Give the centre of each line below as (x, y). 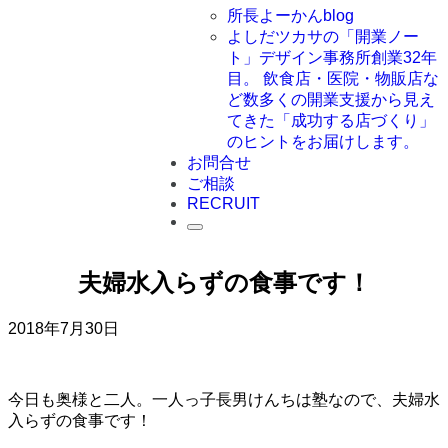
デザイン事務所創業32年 (348, 57)
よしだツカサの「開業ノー (323, 36)
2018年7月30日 (63, 328)
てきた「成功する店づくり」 (331, 120)
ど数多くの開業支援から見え (331, 99)
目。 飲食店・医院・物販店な (333, 78)
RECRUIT (224, 203)
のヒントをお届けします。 (323, 141)
